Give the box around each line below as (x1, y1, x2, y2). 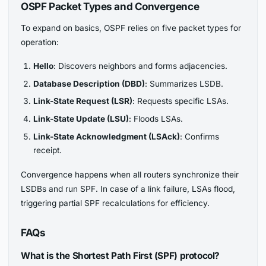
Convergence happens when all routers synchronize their (21, 170, 239, 180)
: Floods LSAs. (128, 114, 183, 124)
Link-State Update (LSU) (33, 114, 129, 124)
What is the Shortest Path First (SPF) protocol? (21, 250, 220, 262)
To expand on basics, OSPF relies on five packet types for (21, 23, 242, 33)
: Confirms (179, 132, 219, 142)
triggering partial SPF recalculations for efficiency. (21, 198, 210, 208)
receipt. (33, 145, 62, 156)
